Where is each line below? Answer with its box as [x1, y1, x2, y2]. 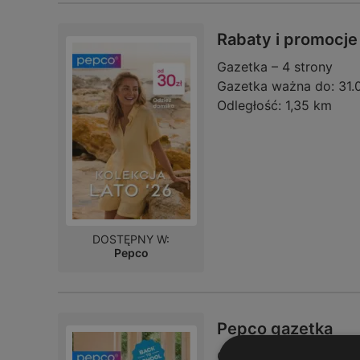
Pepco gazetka [217, 318, 333, 338]
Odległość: [217, 96, 281, 113]
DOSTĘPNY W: [92, 231, 170, 246]
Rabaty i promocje [217, 29, 358, 49]
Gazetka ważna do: [217, 77, 334, 94]
